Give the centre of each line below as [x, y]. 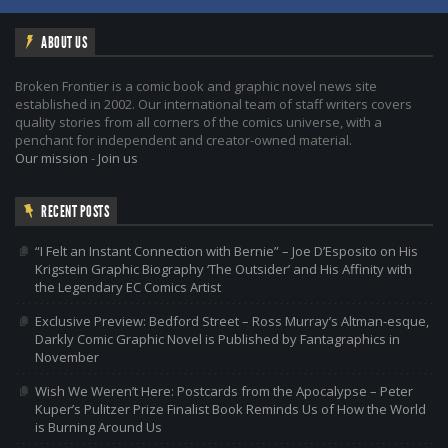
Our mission [51, 157]
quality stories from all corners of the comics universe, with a [198, 121]
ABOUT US [64, 42]
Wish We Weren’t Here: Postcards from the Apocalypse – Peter [224, 390]
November [67, 356]
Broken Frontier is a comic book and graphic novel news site [196, 85]
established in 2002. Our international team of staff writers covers [213, 103]
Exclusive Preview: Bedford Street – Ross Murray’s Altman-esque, [232, 320]
